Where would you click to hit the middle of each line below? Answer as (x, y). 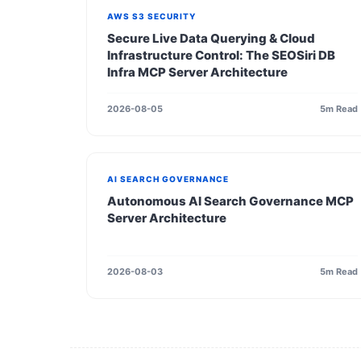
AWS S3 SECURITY (151, 16)
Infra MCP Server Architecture (197, 72)
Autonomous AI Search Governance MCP (230, 201)
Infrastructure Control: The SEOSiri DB (221, 55)
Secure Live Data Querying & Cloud (211, 38)
